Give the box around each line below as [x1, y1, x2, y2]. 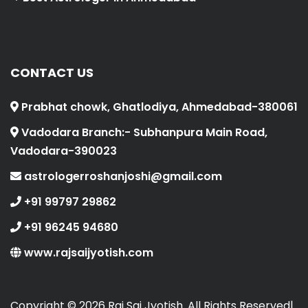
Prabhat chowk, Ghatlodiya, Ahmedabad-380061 [19, 99, 298, 115]
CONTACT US [10, 64, 93, 82]
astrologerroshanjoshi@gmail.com [21, 168, 222, 185]
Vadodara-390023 [10, 143, 117, 159]
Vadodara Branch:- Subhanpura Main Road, [19, 124, 267, 141]
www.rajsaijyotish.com [21, 245, 153, 261]
